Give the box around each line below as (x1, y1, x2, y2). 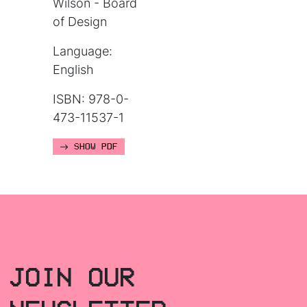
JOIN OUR (9, 262, 136, 291)
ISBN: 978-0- (53, 92, 130, 107)
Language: (53, 44, 113, 59)
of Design (53, 14, 108, 29)
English (53, 62, 95, 77)
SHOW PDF (69, 142, 119, 152)
